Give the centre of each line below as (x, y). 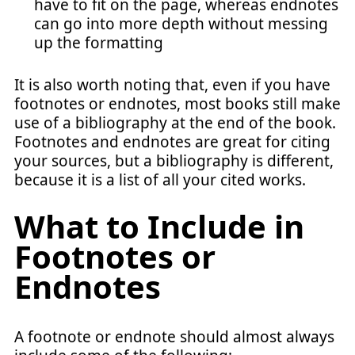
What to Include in (159, 226)
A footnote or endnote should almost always (174, 337)
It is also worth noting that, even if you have (172, 84)
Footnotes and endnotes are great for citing (172, 141)
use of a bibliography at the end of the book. (175, 122)
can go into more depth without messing (181, 24)
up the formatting (99, 43)
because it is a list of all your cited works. (160, 179)
